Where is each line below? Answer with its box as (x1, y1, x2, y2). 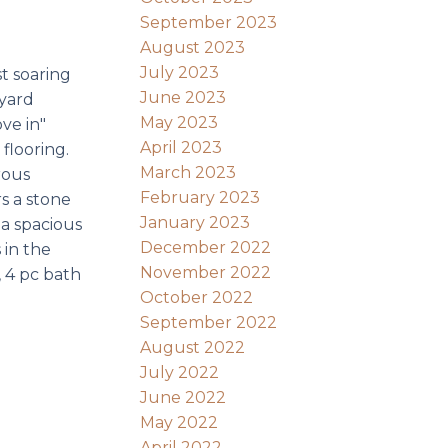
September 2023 (140, 12, 278, 32)
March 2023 (140, 162, 237, 182)
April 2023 (140, 137, 223, 157)
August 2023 (140, 37, 246, 57)
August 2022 (140, 337, 246, 357)
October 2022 (140, 287, 254, 307)
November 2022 (140, 262, 272, 282)
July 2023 (140, 62, 220, 82)
